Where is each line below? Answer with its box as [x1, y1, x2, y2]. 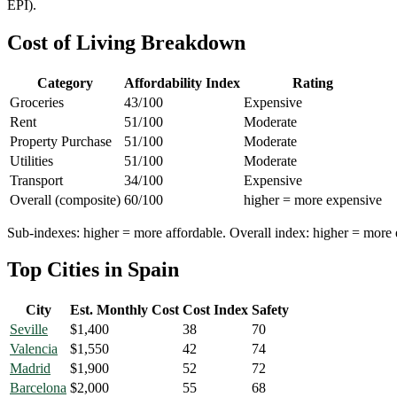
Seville [10, 322, 48, 338]
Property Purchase [10, 133, 112, 149]
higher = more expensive [244, 191, 382, 207]
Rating [292, 74, 333, 90]
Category [37, 74, 93, 90]
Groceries [10, 94, 64, 110]
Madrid [10, 361, 51, 377]
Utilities [10, 152, 53, 168]
